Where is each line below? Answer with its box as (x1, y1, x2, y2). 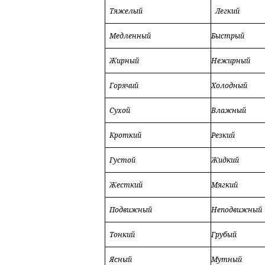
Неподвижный (211, 205, 263, 215)
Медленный (109, 31, 151, 41)
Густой (109, 155, 136, 165)
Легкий (215, 6, 240, 16)
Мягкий (211, 180, 238, 190)
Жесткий (109, 180, 143, 190)
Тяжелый (109, 6, 143, 16)
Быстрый (211, 31, 245, 41)
